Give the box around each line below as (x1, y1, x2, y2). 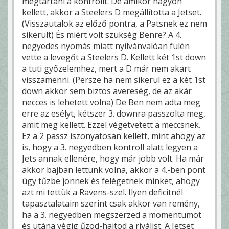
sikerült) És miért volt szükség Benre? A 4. (22, 29, 181, 41)
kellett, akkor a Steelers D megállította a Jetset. (22, 7, 201, 18)
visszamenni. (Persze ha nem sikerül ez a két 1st (22, 74, 205, 86)
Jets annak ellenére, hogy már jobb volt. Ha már (22, 153, 204, 165)
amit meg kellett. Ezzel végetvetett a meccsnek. (22, 119, 200, 131)
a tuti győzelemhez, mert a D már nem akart (22, 63, 191, 75)
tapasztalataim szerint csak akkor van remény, (22, 198, 200, 210)
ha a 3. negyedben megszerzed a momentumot (22, 209, 201, 221)
